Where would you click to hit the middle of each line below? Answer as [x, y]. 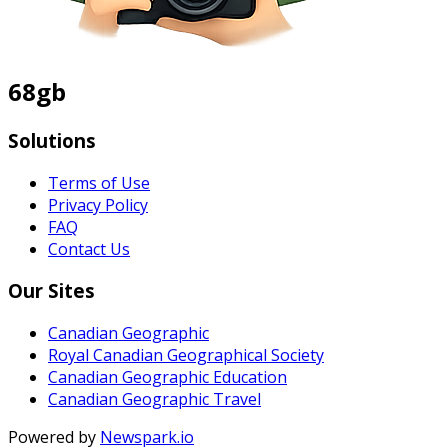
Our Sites [51, 291]
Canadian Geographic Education [167, 376]
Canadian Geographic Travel [154, 398]
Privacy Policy [98, 204]
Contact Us [89, 248]
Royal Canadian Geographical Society [186, 354]
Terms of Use [99, 182]
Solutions [52, 140]
